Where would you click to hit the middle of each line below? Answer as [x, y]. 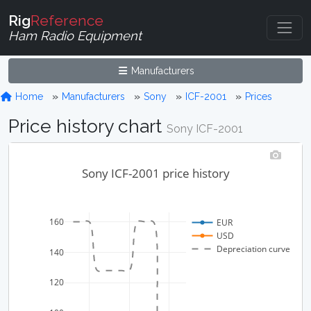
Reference [67, 20]
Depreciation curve [253, 249]
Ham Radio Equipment [75, 35]
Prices [258, 96]
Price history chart [87, 126]
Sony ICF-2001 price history [155, 173]
